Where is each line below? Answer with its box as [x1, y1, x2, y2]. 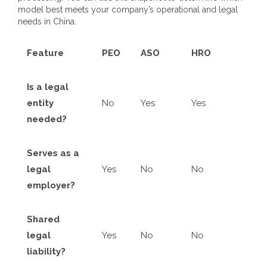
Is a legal [27, 81, 69, 92]
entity [27, 97, 54, 108]
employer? [27, 179, 75, 191]
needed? [27, 113, 67, 125]
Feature [27, 47, 64, 58]
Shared [27, 213, 60, 225]
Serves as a [27, 147, 79, 159]
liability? [27, 246, 66, 257]
